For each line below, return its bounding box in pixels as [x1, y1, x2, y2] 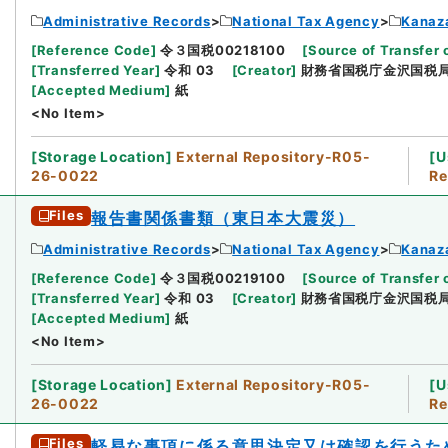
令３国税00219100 [160, 269, 286, 286]
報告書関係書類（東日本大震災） [91, 207, 356, 228]
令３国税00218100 [160, 41, 286, 58]
